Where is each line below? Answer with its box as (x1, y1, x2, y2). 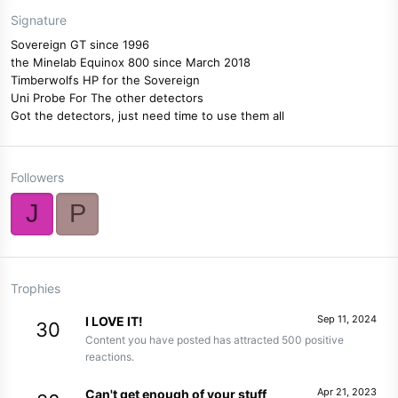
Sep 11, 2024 (317, 313, 377, 326)
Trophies (11, 280, 60, 296)
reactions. (85, 350, 134, 364)
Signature (11, 12, 67, 28)
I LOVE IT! (85, 314, 143, 330)
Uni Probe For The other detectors (11, 90, 203, 105)
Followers (11, 169, 64, 185)
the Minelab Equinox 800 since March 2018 (11, 54, 251, 69)
